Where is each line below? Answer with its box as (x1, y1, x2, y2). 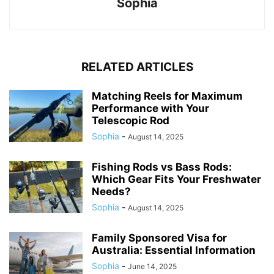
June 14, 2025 (128, 261, 177, 271)
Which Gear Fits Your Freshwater (92, 172, 261, 185)
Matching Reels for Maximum (92, 89, 243, 102)
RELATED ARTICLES (81, 59, 193, 74)
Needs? (92, 185, 131, 198)
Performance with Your (92, 102, 209, 114)
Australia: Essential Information (92, 243, 256, 256)
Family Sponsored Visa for (92, 231, 227, 244)
